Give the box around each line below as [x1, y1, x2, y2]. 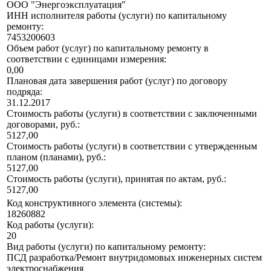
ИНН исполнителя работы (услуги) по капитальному [7, 10, 227, 21]
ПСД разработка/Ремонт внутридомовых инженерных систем [7, 252, 262, 263]
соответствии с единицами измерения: [7, 54, 166, 65]
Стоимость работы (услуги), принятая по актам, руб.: [7, 174, 226, 184]
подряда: [7, 87, 42, 97]
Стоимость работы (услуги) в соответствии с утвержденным [7, 141, 257, 152]
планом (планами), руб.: [7, 152, 106, 163]
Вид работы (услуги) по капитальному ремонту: [7, 241, 206, 252]
